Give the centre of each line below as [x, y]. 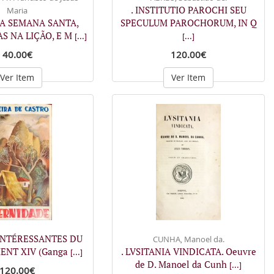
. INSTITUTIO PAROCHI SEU [188, 10]
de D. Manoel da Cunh [182, 264]
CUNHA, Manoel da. [188, 239]
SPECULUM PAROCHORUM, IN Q [188, 23]
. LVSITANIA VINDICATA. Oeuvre [188, 251]
